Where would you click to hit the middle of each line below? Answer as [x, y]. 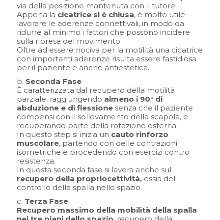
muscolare [38, 143]
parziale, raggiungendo [60, 99]
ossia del [158, 179]
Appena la [37, 15]
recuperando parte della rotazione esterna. [97, 126]
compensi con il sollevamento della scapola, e [102, 117]
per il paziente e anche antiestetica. [83, 68]
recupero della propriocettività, [79, 179]
